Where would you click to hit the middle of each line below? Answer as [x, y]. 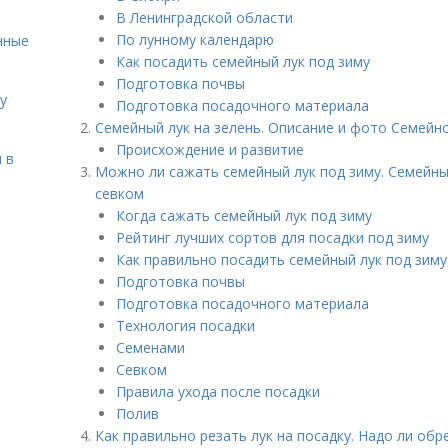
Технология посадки [185, 325]
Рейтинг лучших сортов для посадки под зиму [272, 237]
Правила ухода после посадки [218, 391]
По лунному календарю [195, 39]
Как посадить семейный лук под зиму [243, 61]
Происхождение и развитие [210, 149]
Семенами [150, 347]
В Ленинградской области [204, 17]
